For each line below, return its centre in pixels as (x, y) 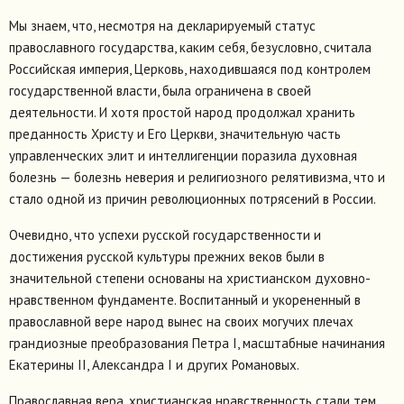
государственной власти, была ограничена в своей (160, 91)
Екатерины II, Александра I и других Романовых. (154, 365)
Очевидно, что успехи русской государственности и (165, 235)
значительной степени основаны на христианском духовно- (190, 279)
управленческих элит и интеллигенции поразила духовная (183, 156)
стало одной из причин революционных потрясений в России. (193, 199)
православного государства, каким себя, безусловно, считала (190, 48)
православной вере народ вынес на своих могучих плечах (181, 322)
